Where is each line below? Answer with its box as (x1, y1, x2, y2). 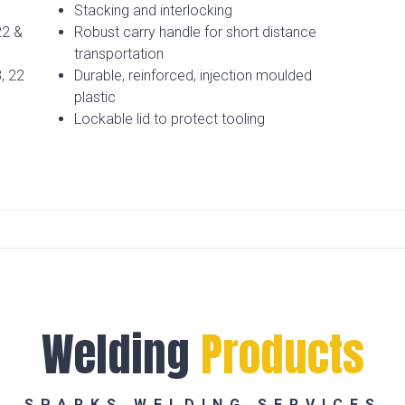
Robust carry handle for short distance (74, 24, 317, 42)
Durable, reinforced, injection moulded (74, 67, 313, 85)
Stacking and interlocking (74, 2, 233, 20)
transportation (74, 45, 165, 63)
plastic (74, 89, 117, 107)
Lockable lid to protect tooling (74, 110, 266, 128)
